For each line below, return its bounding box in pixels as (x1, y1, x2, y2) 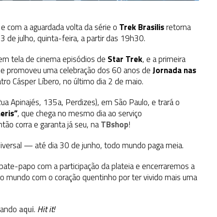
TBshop (101, 118, 128, 131)
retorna (164, 21, 191, 34)
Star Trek (108, 53, 142, 66)
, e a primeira (142, 53, 186, 66)
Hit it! (37, 203, 55, 216)
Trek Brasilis (119, 21, 164, 34)
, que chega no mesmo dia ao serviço (17, 107, 142, 120)
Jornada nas (153, 64, 196, 77)
